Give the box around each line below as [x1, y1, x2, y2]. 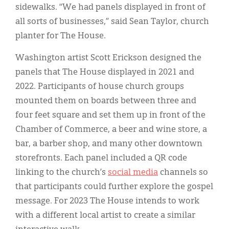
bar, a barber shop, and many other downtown [15, 140, 202, 148]
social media [108, 168, 158, 177]
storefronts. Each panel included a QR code [15, 154, 187, 163]
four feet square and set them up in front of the [15, 111, 205, 120]
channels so [158, 168, 208, 177]
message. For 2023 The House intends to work [15, 197, 199, 205]
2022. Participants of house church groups [15, 82, 184, 91]
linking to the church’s [15, 168, 108, 177]
